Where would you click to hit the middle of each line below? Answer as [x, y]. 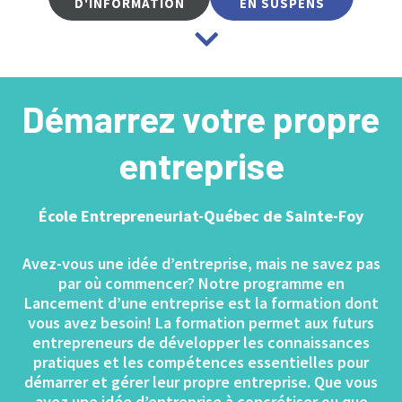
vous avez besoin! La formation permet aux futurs [201, 323]
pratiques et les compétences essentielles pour [201, 363]
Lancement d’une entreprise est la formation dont [201, 303]
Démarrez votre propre [201, 118]
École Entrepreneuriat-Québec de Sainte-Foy [201, 215]
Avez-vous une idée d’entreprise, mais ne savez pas [201, 264]
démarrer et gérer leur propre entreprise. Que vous [201, 382]
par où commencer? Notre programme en [201, 284]
